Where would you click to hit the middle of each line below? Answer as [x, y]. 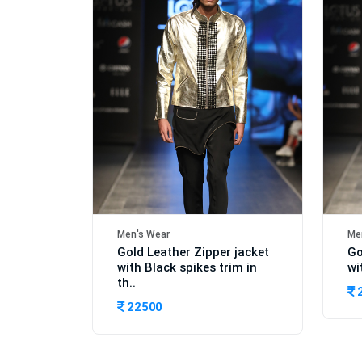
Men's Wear [143, 234]
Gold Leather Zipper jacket [193, 252]
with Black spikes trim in [187, 267]
